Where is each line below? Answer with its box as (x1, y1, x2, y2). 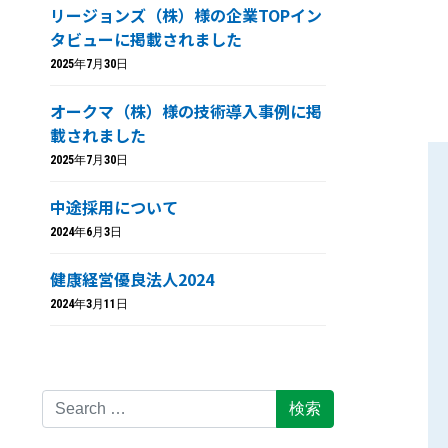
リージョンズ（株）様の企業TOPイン (50, 3, 322, 27)
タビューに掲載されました (50, 27, 242, 51)
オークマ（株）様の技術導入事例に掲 (50, 99, 322, 123)
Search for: (41, 392, 118, 409)
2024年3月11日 (50, 297, 128, 311)
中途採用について (50, 195, 178, 219)
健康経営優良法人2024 (50, 267, 214, 291)
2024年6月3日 (50, 225, 122, 239)
